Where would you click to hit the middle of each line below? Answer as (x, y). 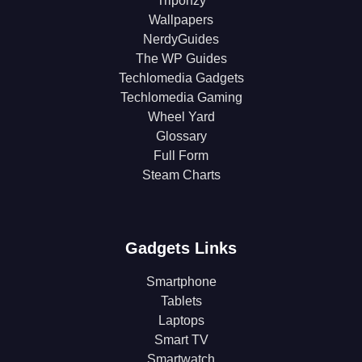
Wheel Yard (181, 117)
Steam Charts (181, 175)
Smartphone (181, 282)
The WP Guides (181, 59)
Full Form (181, 156)
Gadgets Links (181, 248)
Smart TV (181, 340)
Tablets (181, 301)
